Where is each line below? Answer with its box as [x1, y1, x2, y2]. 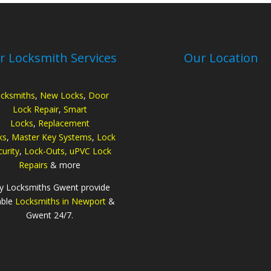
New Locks [40, 89, 84, 101]
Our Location [184, 49, 259, 66]
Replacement [38, 117, 90, 129]
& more [48, 158, 81, 171]
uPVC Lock [69, 145, 111, 157]
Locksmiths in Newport [15, 195, 106, 207]
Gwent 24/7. [26, 209, 74, 221]
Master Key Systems [11, 131, 93, 143]
